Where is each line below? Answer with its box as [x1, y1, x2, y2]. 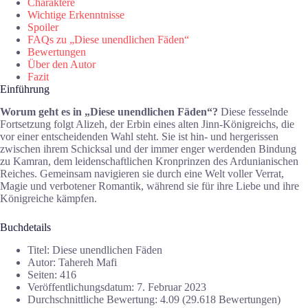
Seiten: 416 [27, 268, 76, 280]
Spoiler [27, 21, 58, 34]
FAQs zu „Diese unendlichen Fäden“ [27, 34, 189, 46]
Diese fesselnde [218, 105, 288, 118]
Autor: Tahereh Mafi [27, 256, 117, 268]
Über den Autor [27, 58, 96, 71]
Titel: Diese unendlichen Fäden [27, 243, 162, 256]
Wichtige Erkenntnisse [27, 9, 124, 21]
